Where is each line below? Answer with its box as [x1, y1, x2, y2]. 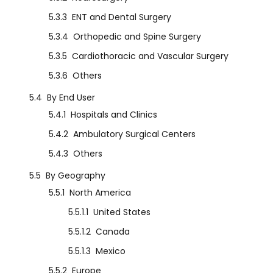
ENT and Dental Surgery [72, 11, 171, 24]
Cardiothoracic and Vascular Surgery [72, 50, 229, 63]
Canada [96, 225, 130, 238]
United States [93, 206, 151, 219]
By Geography [46, 169, 105, 182]
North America [69, 186, 131, 199]
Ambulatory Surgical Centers [73, 128, 196, 141]
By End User [47, 91, 95, 104]
